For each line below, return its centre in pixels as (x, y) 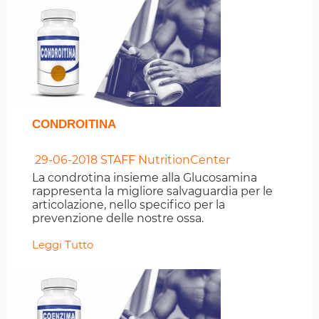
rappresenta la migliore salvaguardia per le (152, 192)
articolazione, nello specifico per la (129, 205)
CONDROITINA (74, 125)
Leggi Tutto (63, 245)
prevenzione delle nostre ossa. (118, 219)
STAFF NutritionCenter (164, 160)
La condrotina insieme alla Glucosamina (145, 178)
